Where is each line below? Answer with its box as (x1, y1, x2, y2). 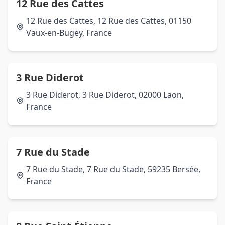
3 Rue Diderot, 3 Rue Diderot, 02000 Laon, (26, 89, 184, 100)
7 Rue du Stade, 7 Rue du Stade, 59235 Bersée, (26, 164, 200, 175)
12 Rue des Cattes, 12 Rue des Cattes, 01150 (26, 15, 191, 26)
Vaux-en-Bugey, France (26, 27, 112, 38)
